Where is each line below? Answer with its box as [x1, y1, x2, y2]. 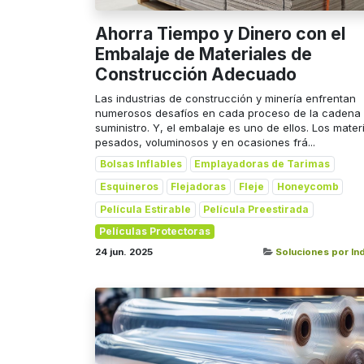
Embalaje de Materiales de [95, 44, 312, 65]
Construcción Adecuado [95, 64, 297, 85]
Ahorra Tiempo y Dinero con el [95, 24, 345, 45]
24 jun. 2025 [95, 246, 153, 258]
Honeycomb [276, 180, 339, 193]
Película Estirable [99, 203, 191, 216]
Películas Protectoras [98, 225, 210, 238]
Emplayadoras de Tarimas [194, 158, 331, 171]
